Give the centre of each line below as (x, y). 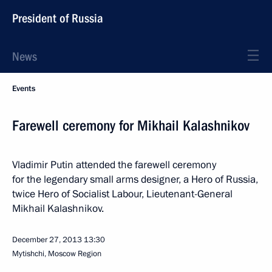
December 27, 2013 (47, 240)
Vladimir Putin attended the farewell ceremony (114, 165)
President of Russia (58, 18)
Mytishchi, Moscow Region (57, 254)
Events (24, 89)
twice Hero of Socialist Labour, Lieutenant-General (122, 194)
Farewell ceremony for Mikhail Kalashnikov (131, 126)
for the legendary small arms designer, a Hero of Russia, (135, 179)
